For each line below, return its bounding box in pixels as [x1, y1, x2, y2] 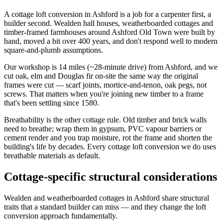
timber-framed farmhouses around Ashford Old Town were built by [4, 27, 215, 36]
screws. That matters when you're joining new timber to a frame [4, 89, 204, 98]
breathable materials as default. [4, 151, 100, 160]
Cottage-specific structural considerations [4, 170, 217, 183]
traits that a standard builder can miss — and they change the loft [4, 202, 206, 211]
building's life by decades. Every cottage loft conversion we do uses [4, 142, 216, 151]
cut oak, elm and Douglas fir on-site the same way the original [4, 71, 198, 80]
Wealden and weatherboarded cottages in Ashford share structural [4, 193, 209, 202]
